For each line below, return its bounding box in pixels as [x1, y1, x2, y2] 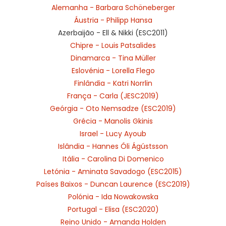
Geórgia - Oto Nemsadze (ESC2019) [50, 103, 176, 114]
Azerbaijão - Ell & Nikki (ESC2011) [58, 28, 168, 38]
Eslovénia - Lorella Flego [71, 66, 155, 76]
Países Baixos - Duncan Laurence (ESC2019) [36, 179, 190, 189]
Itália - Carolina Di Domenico [62, 154, 164, 164]
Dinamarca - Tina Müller [70, 53, 156, 63]
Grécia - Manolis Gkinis [73, 116, 153, 126]
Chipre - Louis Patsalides [70, 40, 156, 50]
